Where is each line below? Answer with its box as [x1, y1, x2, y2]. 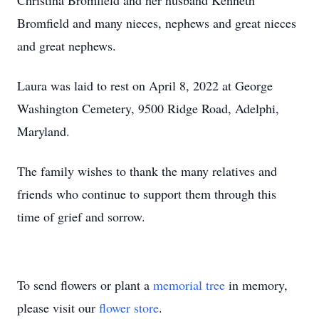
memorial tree [153, 276, 225, 293]
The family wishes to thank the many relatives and [17, 162, 277, 179]
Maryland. [17, 122, 70, 140]
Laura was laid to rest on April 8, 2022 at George [17, 77, 273, 94]
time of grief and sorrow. [17, 208, 145, 225]
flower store [99, 299, 159, 316]
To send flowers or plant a [17, 276, 153, 293]
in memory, [225, 276, 288, 293]
